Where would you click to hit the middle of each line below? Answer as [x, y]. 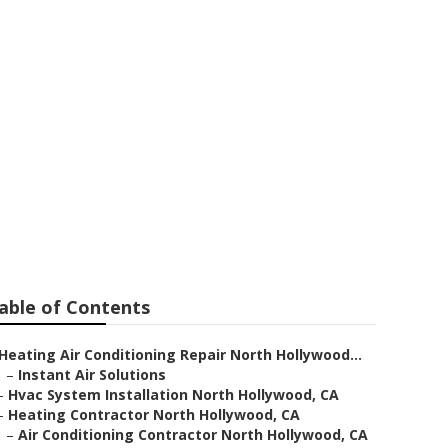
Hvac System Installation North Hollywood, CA [173, 394]
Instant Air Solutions [92, 374]
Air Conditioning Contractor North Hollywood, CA [193, 434]
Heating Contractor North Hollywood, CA [154, 414]
